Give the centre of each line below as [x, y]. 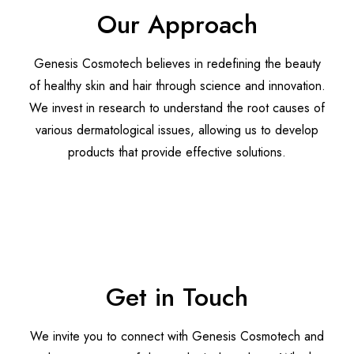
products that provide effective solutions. [177, 153]
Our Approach [177, 25]
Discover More [177, 190]
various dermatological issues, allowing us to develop [177, 130]
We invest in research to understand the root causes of [177, 108]
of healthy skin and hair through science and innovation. [177, 86]
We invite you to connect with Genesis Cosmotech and [177, 337]
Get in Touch [177, 298]
